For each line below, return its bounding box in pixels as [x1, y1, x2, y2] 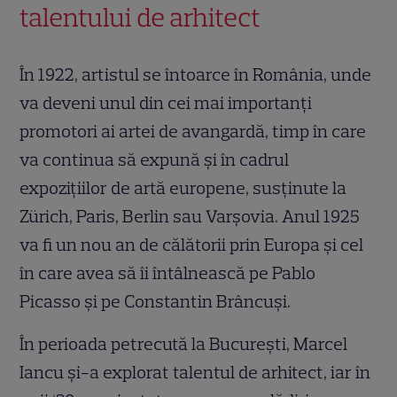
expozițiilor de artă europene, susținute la [19, 177, 347, 199]
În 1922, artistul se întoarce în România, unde [19, 64, 372, 86]
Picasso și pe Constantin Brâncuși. [19, 291, 295, 313]
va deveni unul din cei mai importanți [19, 92, 313, 114]
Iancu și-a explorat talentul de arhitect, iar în [19, 362, 371, 384]
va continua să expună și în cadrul [19, 149, 290, 171]
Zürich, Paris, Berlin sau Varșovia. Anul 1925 [19, 206, 361, 228]
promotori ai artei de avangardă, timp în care [19, 121, 367, 143]
